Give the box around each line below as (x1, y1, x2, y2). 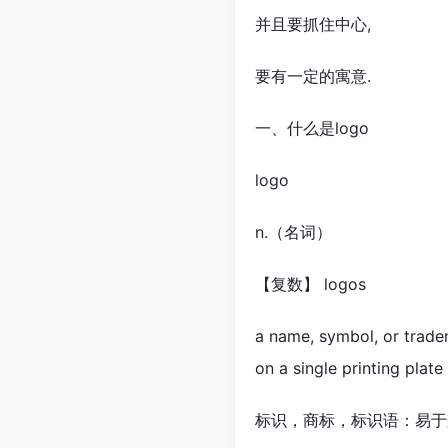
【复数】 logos (255, 274, 366, 294)
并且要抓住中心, (255, 14, 371, 34)
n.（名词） (255, 222, 332, 242)
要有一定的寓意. (255, 66, 371, 86)
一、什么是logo (255, 118, 369, 138)
